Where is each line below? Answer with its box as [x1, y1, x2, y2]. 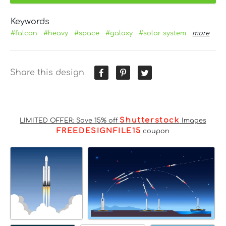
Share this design [10, 68, 84, 78]
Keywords [11, 17, 50, 27]
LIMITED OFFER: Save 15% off [20, 117, 120, 125]
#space [74, 30, 100, 37]
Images [179, 117, 206, 125]
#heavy [43, 30, 69, 37]
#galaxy [105, 30, 133, 37]
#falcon [11, 30, 38, 37]
